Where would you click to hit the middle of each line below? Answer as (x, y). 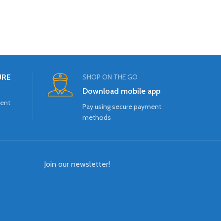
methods (96, 118)
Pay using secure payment (122, 107)
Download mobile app (121, 91)
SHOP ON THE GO (110, 77)
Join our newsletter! (77, 164)
